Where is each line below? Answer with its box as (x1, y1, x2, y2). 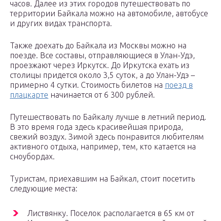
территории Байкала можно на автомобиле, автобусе (10, 9, 208, 18)
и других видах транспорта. (10, 19, 112, 28)
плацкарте (10, 90, 48, 100)
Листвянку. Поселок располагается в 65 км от (27, 209, 194, 218)
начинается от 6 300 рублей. (48, 90, 155, 100)
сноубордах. (10, 152, 55, 161)
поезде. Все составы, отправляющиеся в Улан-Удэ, (10, 51, 195, 60)
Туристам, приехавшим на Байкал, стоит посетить (10, 174, 195, 184)
